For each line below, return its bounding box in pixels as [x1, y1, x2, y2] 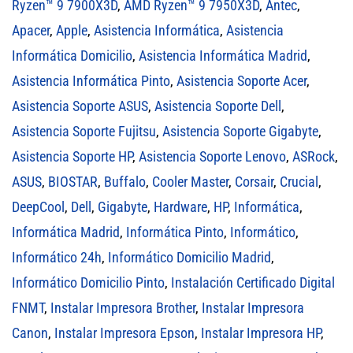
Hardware [154, 198, 207, 215]
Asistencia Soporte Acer [176, 72, 307, 89]
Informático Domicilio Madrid [108, 248, 271, 266]
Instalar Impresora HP [201, 324, 321, 341]
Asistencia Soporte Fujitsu [12, 122, 156, 139]
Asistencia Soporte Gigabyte [162, 122, 318, 139]
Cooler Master [152, 173, 229, 190]
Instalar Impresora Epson [54, 324, 195, 341]
